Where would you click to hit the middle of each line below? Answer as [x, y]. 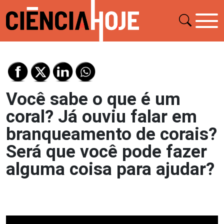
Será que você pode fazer [106, 151]
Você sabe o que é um [93, 99]
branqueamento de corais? [111, 134]
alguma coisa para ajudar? [110, 169]
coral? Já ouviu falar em [101, 116]
